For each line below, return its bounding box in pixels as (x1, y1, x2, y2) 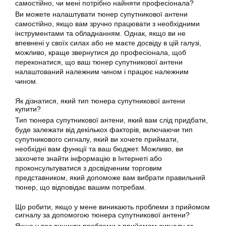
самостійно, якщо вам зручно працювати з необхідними (15, 19, 200, 28)
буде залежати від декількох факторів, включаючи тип (15, 125, 193, 134)
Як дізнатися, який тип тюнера (15, 96, 118, 105)
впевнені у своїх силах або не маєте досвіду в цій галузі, (15, 38, 201, 47)
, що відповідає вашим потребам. (36, 183, 146, 191)
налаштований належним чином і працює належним (15, 67, 189, 76)
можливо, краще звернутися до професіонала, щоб (15, 48, 186, 56)
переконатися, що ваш (15, 58, 92, 66)
